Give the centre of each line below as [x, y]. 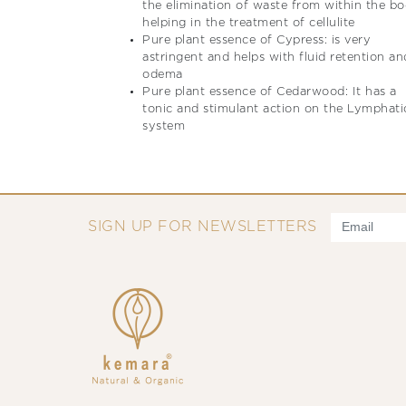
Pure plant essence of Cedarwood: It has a [270, 92]
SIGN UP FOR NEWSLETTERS [203, 227]
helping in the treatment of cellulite [249, 24]
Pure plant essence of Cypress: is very [256, 41]
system [164, 127]
